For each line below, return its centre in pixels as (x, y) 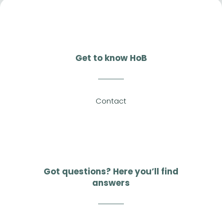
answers (111, 183)
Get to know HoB (111, 58)
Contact (111, 101)
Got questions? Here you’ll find (111, 172)
